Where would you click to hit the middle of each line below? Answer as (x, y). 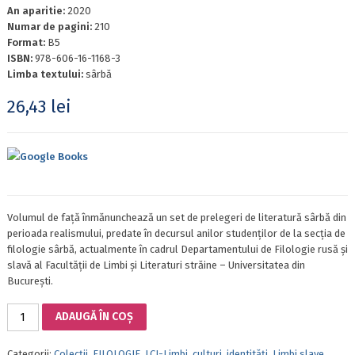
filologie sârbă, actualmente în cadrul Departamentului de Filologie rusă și (177, 249)
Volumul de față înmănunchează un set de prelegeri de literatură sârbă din (176, 217)
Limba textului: (46, 74)
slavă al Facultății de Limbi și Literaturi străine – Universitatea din (156, 265)
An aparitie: (37, 11)
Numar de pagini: (50, 27)
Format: (27, 43)
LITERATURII (34, 342)
